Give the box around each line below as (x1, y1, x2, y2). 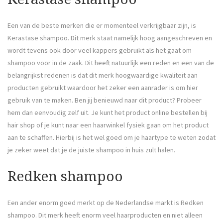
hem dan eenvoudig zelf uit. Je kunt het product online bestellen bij (7, 108, 208, 117)
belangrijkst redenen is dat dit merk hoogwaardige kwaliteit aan (7, 70, 198, 80)
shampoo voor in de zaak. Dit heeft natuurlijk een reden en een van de (7, 58, 214, 67)
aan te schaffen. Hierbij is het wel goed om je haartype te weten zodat (7, 132, 216, 142)
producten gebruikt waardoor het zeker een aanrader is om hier (7, 83, 198, 92)
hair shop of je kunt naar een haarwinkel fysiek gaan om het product (7, 120, 209, 129)
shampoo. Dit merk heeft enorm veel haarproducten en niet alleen (7, 211, 203, 220)
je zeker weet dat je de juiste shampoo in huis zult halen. (7, 145, 175, 154)
